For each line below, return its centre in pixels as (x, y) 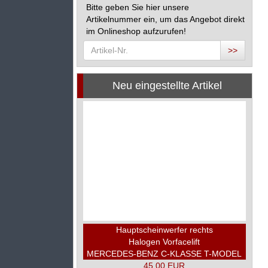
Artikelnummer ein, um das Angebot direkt (165, 19)
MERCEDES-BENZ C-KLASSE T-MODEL (165, 254)
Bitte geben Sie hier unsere (138, 7)
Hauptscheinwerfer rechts (164, 230)
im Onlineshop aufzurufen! (136, 31)
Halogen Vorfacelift (165, 242)
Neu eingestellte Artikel (167, 86)
